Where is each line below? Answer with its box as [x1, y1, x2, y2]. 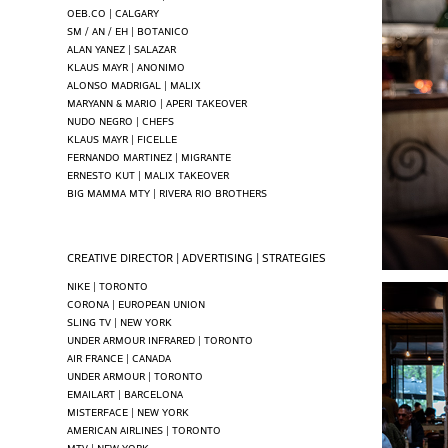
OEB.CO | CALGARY [67, 4, 160, 20]
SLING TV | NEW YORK [67, 313, 173, 329]
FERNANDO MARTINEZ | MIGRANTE [67, 148, 232, 164]
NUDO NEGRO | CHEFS [67, 112, 175, 128]
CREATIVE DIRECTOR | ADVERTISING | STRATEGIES [67, 248, 327, 265]
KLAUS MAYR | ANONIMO [67, 58, 186, 74]
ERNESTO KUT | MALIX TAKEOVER [67, 166, 230, 182]
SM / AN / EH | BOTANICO [67, 22, 190, 38]
